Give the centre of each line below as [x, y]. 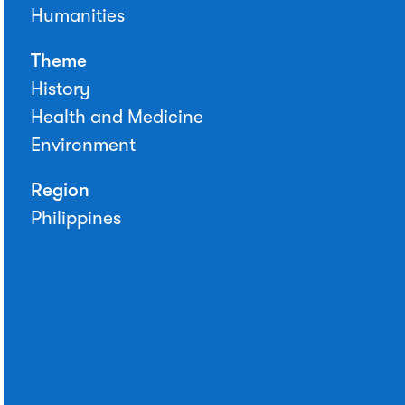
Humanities [78, 15]
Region [60, 190]
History [61, 89]
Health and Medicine [117, 117]
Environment [83, 145]
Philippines [76, 218]
